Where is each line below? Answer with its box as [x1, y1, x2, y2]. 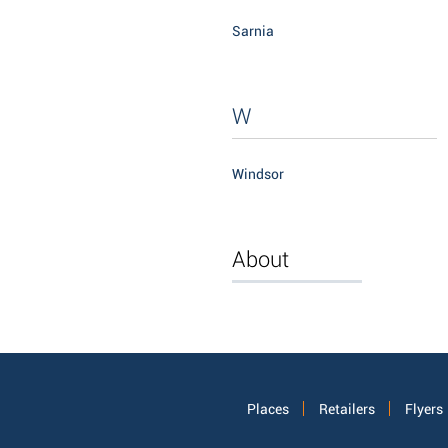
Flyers [405, 401, 443, 418]
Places [247, 401, 289, 418]
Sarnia [232, 23, 274, 40]
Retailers [319, 401, 375, 418]
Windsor [232, 166, 284, 183]
